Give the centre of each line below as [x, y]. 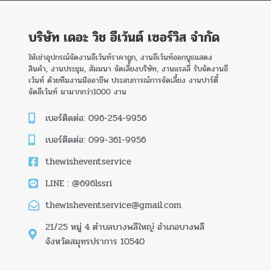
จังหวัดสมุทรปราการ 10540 [95, 241]
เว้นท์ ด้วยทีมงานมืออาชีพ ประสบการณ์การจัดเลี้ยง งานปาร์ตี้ [123, 80]
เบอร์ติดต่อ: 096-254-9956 [96, 118]
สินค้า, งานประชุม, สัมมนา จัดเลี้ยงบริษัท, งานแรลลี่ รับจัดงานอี [128, 69]
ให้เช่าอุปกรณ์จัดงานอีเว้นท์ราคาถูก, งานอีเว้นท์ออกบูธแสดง [120, 57]
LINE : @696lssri [78, 183]
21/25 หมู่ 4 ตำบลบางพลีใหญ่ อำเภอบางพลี [125, 227]
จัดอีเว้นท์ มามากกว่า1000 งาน [77, 92]
